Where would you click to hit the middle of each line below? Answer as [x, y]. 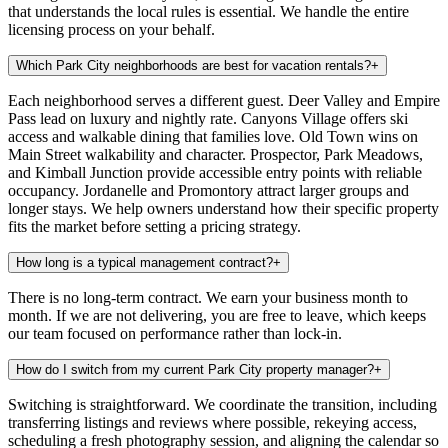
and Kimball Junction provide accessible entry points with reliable [215, 172]
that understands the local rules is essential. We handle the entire [208, 11]
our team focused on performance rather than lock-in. [175, 333]
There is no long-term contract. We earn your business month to [208, 297]
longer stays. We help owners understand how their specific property [223, 208]
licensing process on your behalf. [111, 29]
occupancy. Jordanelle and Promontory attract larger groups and [208, 190]
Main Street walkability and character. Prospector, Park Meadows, [215, 154]
